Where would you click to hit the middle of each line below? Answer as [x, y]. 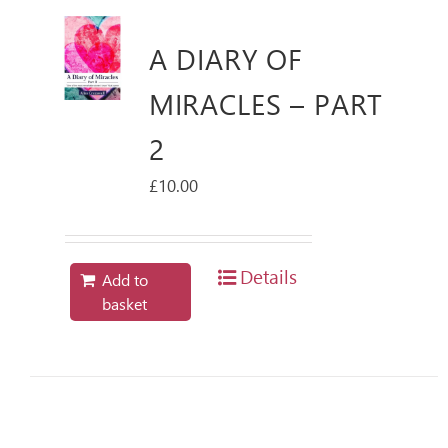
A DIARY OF [226, 57]
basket [125, 303]
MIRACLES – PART [266, 102]
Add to [125, 279]
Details [268, 276]
